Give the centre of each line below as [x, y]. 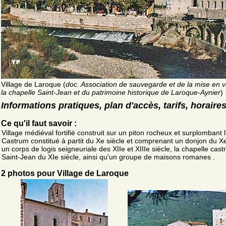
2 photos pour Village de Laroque [65, 173]
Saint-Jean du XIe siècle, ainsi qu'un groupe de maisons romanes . [108, 157]
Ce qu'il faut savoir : [39, 123]
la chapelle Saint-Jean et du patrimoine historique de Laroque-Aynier [111, 92]
